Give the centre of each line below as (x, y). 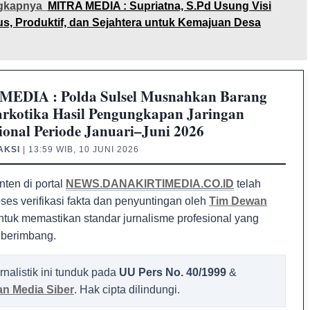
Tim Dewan (238, 201)
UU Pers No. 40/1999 (173, 272)
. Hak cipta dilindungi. (127, 290)
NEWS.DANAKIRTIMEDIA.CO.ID (150, 184)
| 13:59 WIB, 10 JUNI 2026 (80, 149)
